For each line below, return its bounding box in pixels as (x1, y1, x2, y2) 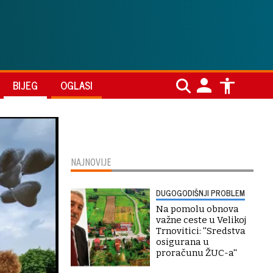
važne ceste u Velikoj (156, 214, 246, 225)
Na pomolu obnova (156, 204, 239, 214)
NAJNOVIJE (71, 157, 112, 168)
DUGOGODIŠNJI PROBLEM (156, 186, 245, 199)
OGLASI (60, 77, 93, 94)
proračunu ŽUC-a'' (156, 247, 237, 258)
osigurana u (156, 236, 209, 247)
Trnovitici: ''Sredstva (156, 225, 246, 236)
